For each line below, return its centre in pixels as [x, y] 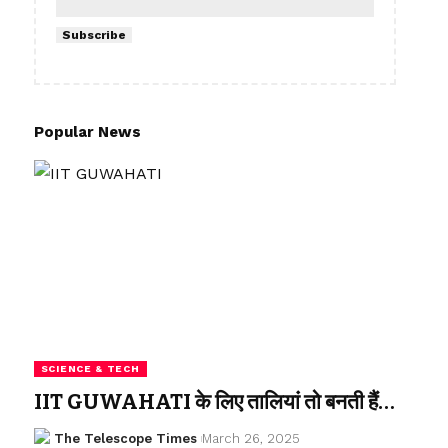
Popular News [87, 132]
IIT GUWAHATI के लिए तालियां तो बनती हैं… [214, 402]
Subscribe [93, 35]
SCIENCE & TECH [90, 369]
